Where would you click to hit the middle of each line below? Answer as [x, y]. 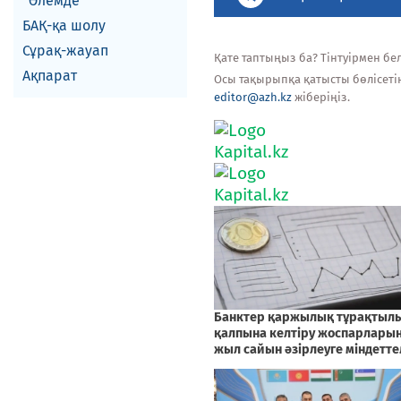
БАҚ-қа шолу [64, 26]
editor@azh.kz [253, 97]
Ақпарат [50, 76]
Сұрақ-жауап [65, 51]
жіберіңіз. [321, 97]
